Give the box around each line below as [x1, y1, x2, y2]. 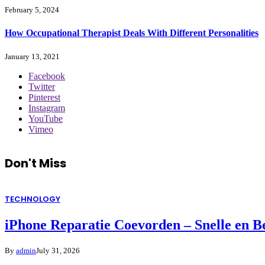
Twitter [28, 81, 55, 92]
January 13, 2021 [5, 51, 60, 61]
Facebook [28, 70, 65, 81]
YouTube [28, 113, 63, 124]
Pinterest [28, 92, 60, 102]
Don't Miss [5, 155, 66, 172]
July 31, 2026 [36, 246, 80, 256]
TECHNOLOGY [5, 193, 60, 205]
